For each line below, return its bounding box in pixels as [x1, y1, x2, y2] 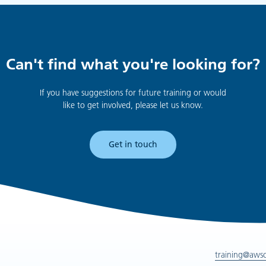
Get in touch [109, 139, 157, 150]
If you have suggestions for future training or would [40, 87, 226, 99]
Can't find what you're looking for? [6, 55, 260, 74]
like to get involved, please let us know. [63, 100, 203, 111]
